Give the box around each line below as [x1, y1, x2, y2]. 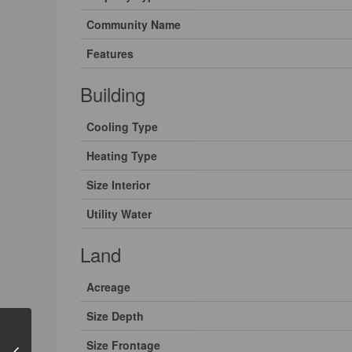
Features [86, 46, 134, 62]
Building [80, 80, 145, 108]
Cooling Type [86, 119, 158, 135]
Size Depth [86, 308, 144, 324]
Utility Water [86, 206, 152, 222]
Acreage [86, 279, 130, 295]
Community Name [86, 16, 181, 33]
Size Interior [86, 177, 150, 193]
